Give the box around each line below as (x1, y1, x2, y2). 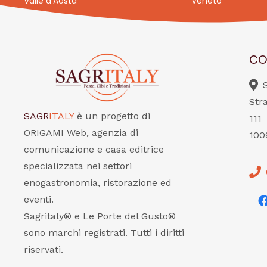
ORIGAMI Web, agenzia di (24, 127, 138, 138)
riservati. (24, 244, 63, 255)
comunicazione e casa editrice (24, 144, 164, 155)
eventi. (24, 194, 54, 205)
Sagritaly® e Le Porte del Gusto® (24, 210, 176, 222)
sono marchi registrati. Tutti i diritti (24, 227, 184, 238)
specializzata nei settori (24, 160, 132, 172)
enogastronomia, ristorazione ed (24, 177, 172, 188)
